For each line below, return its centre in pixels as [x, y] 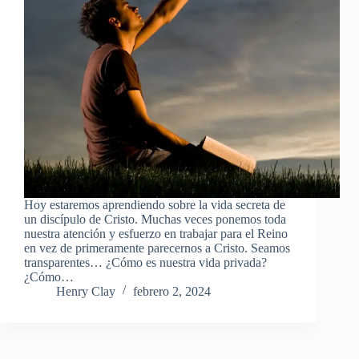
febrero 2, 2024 [172, 292]
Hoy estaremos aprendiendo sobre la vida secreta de [155, 205]
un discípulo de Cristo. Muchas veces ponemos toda [155, 220]
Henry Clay [86, 292]
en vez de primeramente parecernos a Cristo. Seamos [157, 248]
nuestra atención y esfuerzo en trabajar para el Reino [156, 234]
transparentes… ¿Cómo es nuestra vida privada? [145, 263]
